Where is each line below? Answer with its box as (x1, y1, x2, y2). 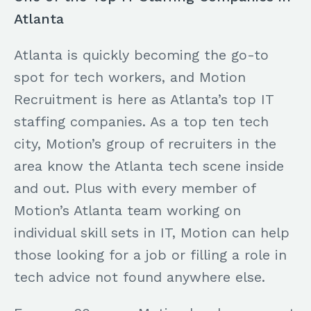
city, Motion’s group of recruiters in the (14, 135, 276, 152)
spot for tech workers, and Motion (14, 68, 246, 85)
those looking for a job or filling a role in (14, 246, 287, 263)
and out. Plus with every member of (14, 179, 255, 196)
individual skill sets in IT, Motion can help (14, 224, 289, 241)
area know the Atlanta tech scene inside (14, 157, 284, 174)
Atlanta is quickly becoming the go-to (14, 46, 269, 63)
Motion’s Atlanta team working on (14, 201, 241, 219)
